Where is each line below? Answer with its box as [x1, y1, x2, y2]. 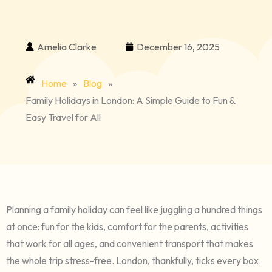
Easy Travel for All [25, 110, 101, 123]
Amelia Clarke [37, 40, 97, 53]
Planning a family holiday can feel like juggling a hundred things [6, 203, 262, 216]
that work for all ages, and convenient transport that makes [6, 237, 253, 250]
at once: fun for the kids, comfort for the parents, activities [6, 220, 248, 233]
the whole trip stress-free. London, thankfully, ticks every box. [6, 254, 261, 267]
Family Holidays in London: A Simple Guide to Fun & [25, 93, 236, 106]
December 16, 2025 [137, 40, 220, 53]
